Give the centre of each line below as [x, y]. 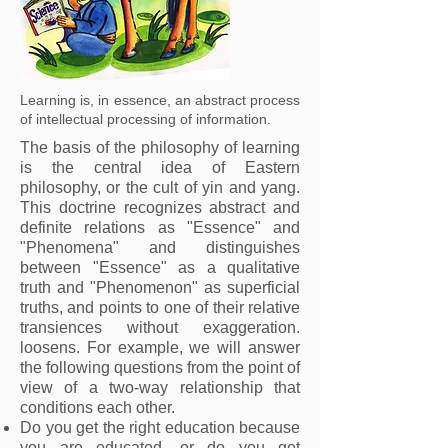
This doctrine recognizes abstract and [160, 207]
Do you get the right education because [160, 427]
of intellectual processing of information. [145, 119]
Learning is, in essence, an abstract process [160, 100]
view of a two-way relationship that [160, 387]
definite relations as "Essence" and [160, 227]
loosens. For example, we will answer [160, 347]
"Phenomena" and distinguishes [160, 247]
